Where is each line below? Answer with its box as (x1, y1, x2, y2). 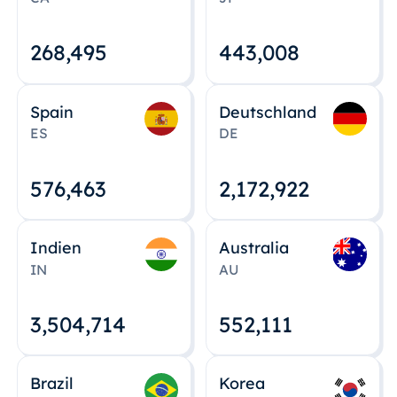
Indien (30, 237, 82, 257)
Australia (219, 237, 290, 257)
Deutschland (219, 101, 317, 121)
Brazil (30, 373, 74, 393)
